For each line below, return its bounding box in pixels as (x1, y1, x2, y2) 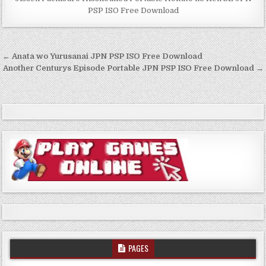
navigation (2, 63, 85, 85)
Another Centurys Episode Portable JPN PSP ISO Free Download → (2, 63, 264, 72)
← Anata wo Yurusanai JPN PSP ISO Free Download (2, 51, 203, 61)
